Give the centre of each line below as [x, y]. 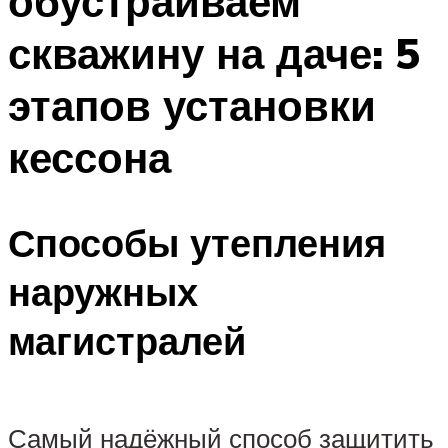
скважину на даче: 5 [214, 53]
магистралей [127, 340]
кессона [89, 157]
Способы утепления [197, 242]
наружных [103, 291]
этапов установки [192, 105]
